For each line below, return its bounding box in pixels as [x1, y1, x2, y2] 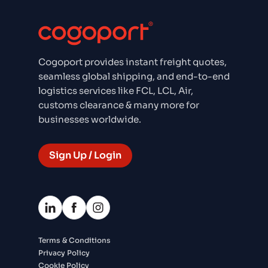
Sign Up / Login [49, 149, 121, 162]
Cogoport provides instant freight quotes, [38, 56, 227, 68]
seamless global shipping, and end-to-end [38, 71, 230, 83]
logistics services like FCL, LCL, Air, [38, 85, 193, 97]
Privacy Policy [38, 248, 90, 258]
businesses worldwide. [38, 114, 141, 126]
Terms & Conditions [38, 236, 111, 245]
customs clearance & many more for [38, 99, 199, 111]
